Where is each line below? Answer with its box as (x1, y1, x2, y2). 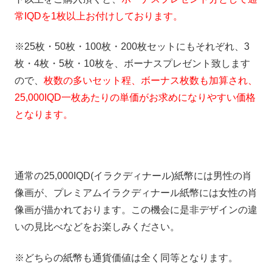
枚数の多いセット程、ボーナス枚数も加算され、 (44, 75, 257, 86)
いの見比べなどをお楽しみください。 (15, 222, 180, 233)
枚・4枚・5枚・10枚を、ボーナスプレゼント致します (15, 58, 250, 69)
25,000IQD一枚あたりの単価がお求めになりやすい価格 (15, 92, 256, 103)
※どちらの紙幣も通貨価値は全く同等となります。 (15, 252, 238, 263)
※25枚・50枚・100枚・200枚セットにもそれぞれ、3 (15, 41, 250, 52)
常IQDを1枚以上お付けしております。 (15, 10, 183, 21)
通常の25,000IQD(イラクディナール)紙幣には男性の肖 (15, 171, 252, 182)
